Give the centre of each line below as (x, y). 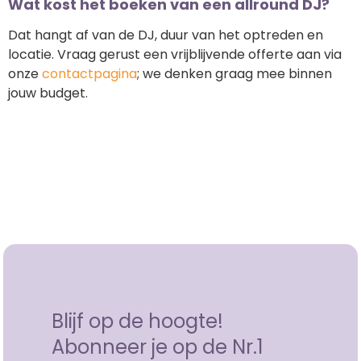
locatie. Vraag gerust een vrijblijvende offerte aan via (175, 55)
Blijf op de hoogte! (138, 321)
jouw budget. (48, 93)
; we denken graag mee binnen (234, 74)
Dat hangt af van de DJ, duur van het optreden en (166, 35)
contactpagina (89, 74)
